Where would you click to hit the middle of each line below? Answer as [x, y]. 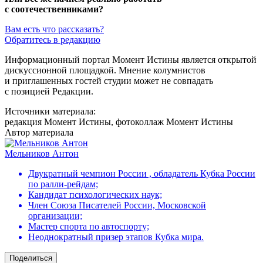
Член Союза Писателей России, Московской [117, 205]
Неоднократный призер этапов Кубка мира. [116, 237]
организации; [55, 215]
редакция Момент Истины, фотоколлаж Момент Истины [119, 122]
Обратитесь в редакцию [53, 39]
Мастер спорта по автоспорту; [89, 226]
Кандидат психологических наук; [95, 194]
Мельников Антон [42, 153]
